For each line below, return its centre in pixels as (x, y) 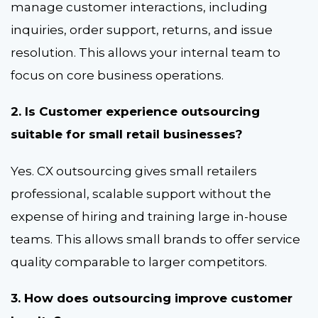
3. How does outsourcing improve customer (152, 298)
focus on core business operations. (119, 75)
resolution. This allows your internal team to (146, 52)
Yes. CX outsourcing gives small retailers (134, 171)
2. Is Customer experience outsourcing (135, 112)
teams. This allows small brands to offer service (155, 239)
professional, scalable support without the (141, 193)
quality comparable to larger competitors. (140, 262)
